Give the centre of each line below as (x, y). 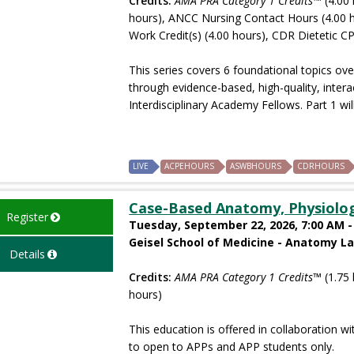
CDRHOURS (321, 166)
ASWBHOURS (256, 166)
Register (27, 217)
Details (27, 254)
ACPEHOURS (190, 166)
